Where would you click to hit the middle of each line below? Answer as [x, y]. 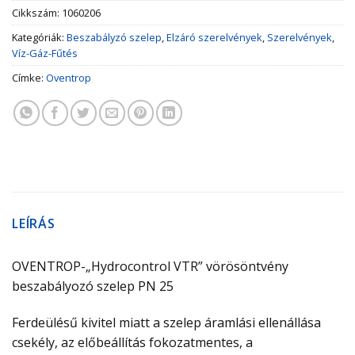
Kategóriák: [39, 38]
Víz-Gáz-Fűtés [45, 53]
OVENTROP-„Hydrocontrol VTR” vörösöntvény [150, 267]
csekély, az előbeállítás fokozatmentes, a [132, 342]
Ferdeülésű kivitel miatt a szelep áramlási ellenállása [166, 322]
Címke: [29, 78]
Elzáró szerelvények [214, 38]
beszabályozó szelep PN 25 [93, 286]
